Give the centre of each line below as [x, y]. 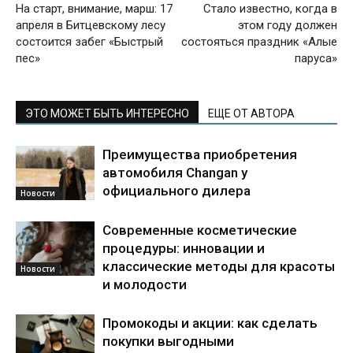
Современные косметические [200, 230]
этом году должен [288, 25]
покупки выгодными [168, 341]
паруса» [316, 58]
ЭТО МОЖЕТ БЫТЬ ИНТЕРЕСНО [107, 113]
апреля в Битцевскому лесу [91, 25]
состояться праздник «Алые [259, 42]
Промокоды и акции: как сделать [210, 323]
